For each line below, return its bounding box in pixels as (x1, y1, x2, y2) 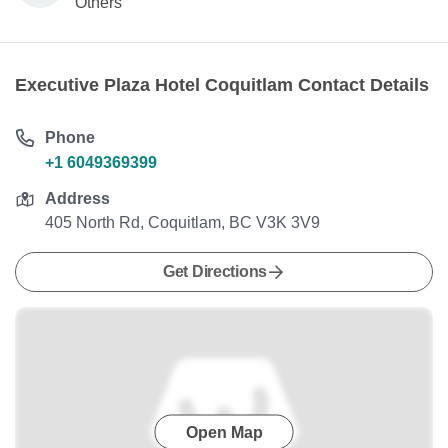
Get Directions (163, 263, 267, 281)
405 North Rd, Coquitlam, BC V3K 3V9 (45, 214, 321, 232)
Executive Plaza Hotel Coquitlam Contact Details (15, 75, 429, 96)
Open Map (185, 423, 263, 441)
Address (45, 190, 111, 208)
